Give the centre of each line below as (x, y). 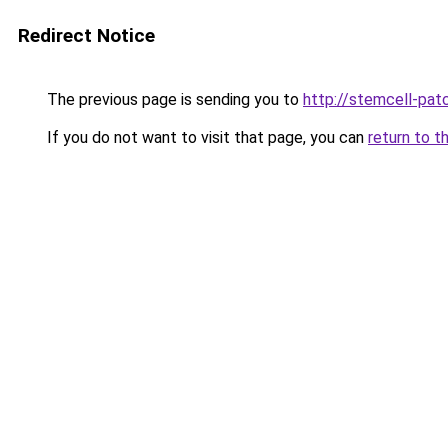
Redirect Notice (86, 35)
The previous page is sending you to (173, 99)
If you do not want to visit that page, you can (205, 137)
